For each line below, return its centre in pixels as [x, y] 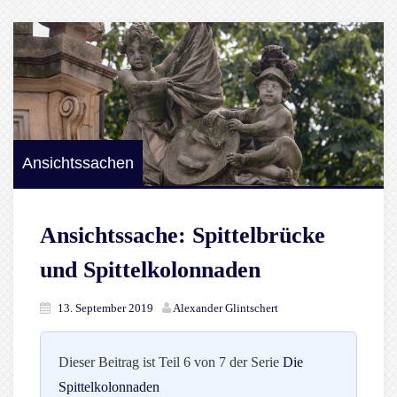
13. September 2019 [105, 308]
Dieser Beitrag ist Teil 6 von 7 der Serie [171, 362]
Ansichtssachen [78, 163]
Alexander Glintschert [226, 308]
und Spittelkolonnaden [150, 270]
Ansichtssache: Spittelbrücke [183, 236]
